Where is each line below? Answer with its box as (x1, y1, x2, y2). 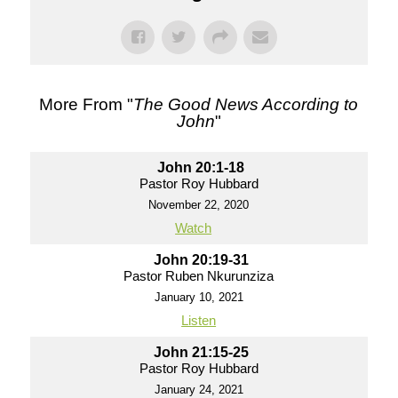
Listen (181, 313, 217, 328)
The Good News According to (133, 95, 359, 114)
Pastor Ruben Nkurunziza (123, 268, 275, 283)
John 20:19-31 (153, 252, 249, 267)
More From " (39, 95, 134, 114)
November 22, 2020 (148, 198, 250, 211)
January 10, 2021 (154, 291, 243, 304)
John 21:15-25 (153, 345, 249, 360)
